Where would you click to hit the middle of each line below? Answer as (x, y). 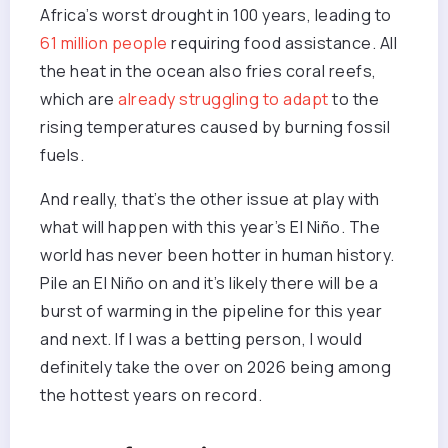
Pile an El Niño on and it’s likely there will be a (209, 283)
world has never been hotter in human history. (217, 255)
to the (353, 99)
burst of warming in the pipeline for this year (211, 311)
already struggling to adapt (223, 99)
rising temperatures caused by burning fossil (215, 127)
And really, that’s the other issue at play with (210, 199)
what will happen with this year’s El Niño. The (210, 227)
